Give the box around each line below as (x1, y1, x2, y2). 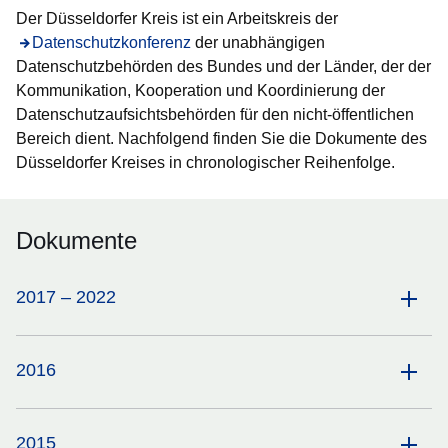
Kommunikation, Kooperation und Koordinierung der (16, 82, 385, 99)
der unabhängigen (191, 34, 325, 51)
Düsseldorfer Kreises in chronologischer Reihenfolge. (16, 154, 395, 171)
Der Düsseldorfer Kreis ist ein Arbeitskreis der (16, 10, 338, 27)
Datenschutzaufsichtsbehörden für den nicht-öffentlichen (16, 106, 414, 123)
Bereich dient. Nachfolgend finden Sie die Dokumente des (16, 130, 427, 147)
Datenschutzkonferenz (32, 34, 191, 51)
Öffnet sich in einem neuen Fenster (16, 34, 263, 51)
